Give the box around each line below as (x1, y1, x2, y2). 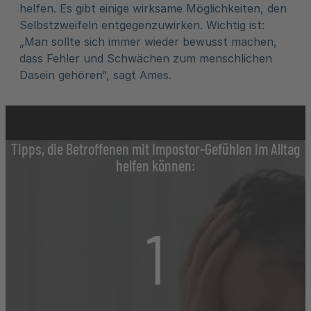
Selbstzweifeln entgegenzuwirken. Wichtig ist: (19, 18, 264, 32)
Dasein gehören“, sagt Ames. (19, 68, 171, 82)
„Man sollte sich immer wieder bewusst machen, (19, 35, 277, 49)
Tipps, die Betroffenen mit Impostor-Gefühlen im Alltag (11, 140, 300, 158)
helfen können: (116, 156, 195, 174)
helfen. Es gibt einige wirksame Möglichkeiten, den (19, 1, 287, 15)
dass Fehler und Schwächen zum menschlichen (19, 51, 272, 65)
